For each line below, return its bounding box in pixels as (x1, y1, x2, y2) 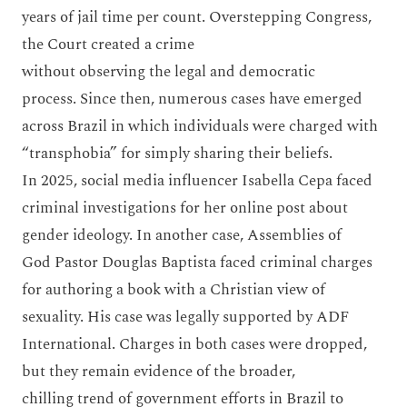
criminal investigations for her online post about (22, 195, 348, 220)
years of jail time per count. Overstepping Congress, (22, 5, 372, 29)
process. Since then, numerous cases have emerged (22, 86, 362, 111)
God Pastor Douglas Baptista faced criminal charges (22, 250, 372, 274)
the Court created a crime (22, 32, 194, 56)
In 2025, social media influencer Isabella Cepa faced (22, 168, 372, 193)
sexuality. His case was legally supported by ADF (22, 304, 349, 329)
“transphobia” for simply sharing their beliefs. (22, 141, 340, 165)
